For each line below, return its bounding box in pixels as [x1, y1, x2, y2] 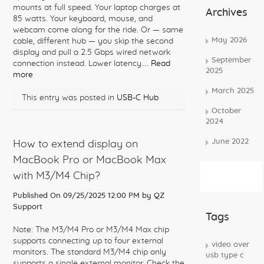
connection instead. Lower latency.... [13, 60, 151, 68]
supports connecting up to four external [13, 237, 163, 245]
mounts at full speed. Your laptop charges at [13, 4, 180, 12]
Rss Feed [206, 178, 242, 186]
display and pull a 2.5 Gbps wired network [13, 48, 170, 57]
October [212, 107, 241, 115]
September [212, 57, 251, 64]
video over [212, 241, 249, 249]
